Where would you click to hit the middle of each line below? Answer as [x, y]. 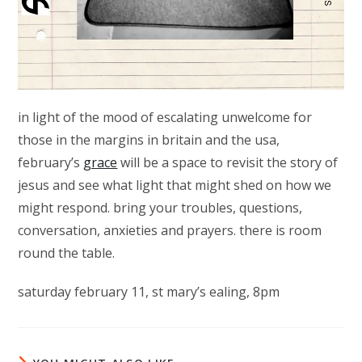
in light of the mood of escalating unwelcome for [165, 118]
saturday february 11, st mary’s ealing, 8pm [149, 292]
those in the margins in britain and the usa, [149, 140]
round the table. [67, 253]
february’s [51, 163]
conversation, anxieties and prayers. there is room [170, 231]
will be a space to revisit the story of [228, 163]
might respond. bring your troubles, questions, [160, 208]
